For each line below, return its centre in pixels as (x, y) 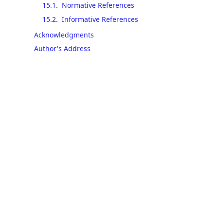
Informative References (100, 19)
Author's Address (62, 48)
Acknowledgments (64, 35)
